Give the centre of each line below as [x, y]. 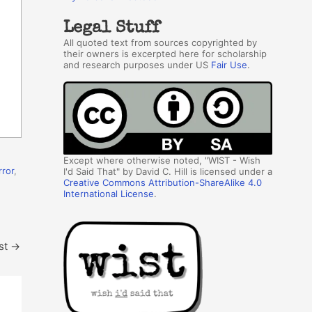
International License [109, 193]
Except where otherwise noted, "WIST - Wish [162, 160]
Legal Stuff [111, 28]
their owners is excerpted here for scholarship [165, 53]
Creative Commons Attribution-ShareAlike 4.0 [163, 182]
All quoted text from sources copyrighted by [160, 42]
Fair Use [229, 64]
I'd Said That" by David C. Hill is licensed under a [168, 171]
